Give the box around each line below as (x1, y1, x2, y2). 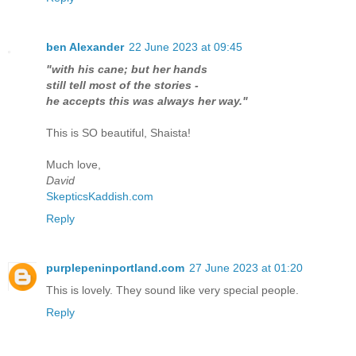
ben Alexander (46, 40, 124, 53)
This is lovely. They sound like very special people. (46, 283, 299, 296)
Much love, (46, 157, 101, 171)
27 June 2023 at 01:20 (189, 261, 303, 274)
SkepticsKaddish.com (46, 189, 153, 203)
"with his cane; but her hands (46, 62, 207, 75)
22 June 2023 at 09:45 (129, 40, 242, 53)
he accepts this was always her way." (46, 94, 248, 107)
